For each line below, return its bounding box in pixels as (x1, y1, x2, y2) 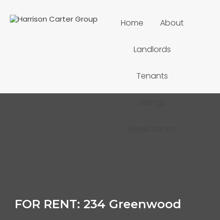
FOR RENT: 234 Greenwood (15, 197, 181, 211)
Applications (128, 123, 176, 135)
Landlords (133, 44, 171, 55)
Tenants (136, 70, 168, 82)
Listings (138, 97, 166, 108)
